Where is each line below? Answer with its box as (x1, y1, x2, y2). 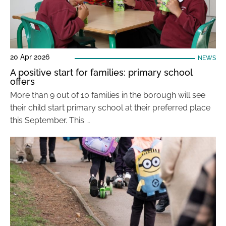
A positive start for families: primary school (10, 67, 192, 78)
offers (10, 76, 35, 87)
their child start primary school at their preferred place (10, 103, 210, 112)
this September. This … (10, 116, 90, 125)
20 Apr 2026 (10, 53, 49, 61)
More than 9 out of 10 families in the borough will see (10, 90, 205, 100)
